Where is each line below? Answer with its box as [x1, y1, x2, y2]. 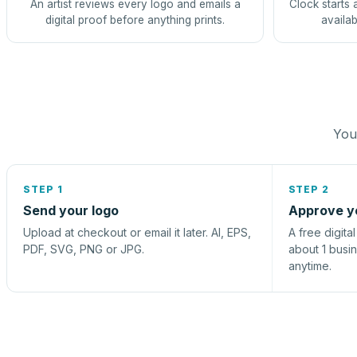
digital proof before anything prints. [45, 14, 225, 26]
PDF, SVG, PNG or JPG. [23, 242, 144, 256]
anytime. [288, 259, 331, 273]
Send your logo [23, 202, 119, 218]
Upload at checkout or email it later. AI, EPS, [23, 226, 251, 239]
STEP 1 [23, 183, 63, 195]
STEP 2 [288, 183, 330, 195]
